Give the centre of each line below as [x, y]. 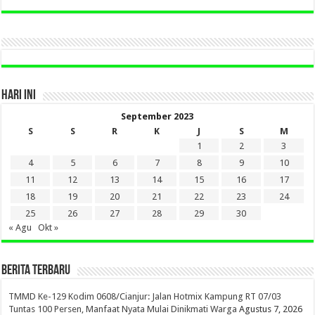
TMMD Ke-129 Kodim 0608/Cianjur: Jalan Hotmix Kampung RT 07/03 [145, 296]
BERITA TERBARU [36, 270]
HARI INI [19, 95]
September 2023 [157, 116]
